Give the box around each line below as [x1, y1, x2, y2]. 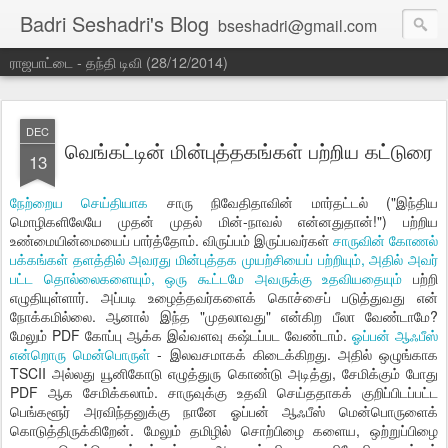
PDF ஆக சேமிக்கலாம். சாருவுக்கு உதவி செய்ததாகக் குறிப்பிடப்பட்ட [10, 382, 438, 402]
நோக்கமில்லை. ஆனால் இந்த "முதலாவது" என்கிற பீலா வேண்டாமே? [10, 306, 438, 326]
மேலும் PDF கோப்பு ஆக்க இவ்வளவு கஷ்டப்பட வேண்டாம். [10, 325, 352, 345]
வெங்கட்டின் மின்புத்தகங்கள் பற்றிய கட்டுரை [65, 136, 433, 165]
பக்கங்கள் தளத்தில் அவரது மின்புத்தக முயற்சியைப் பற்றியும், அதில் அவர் [10, 249, 438, 269]
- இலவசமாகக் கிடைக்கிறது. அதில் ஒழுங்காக [150, 344, 439, 364]
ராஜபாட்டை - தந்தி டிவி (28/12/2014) [10, 51, 228, 72]
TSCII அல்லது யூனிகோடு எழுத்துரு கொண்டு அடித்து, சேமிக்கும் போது [10, 363, 438, 383]
